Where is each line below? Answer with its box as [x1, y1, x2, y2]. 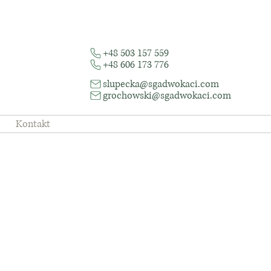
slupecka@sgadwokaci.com [103, 77, 219, 91]
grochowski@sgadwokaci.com [103, 88, 231, 102]
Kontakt [16, 117, 50, 131]
